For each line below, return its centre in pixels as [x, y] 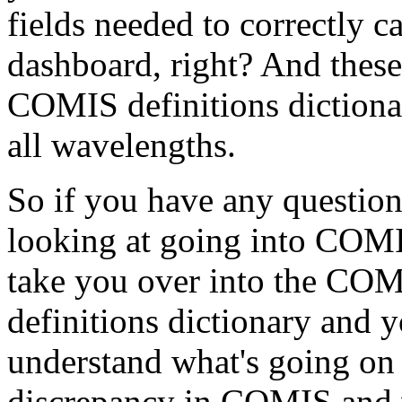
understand [85, 361]
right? [212, 64]
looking [62, 240]
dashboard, [84, 64]
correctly [302, 24]
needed [144, 24]
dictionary [240, 321]
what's [215, 361]
